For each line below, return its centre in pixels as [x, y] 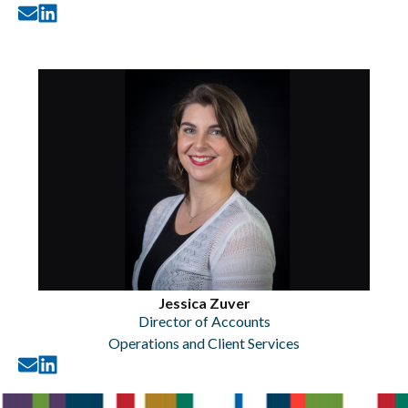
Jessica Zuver [204, 303]
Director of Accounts [204, 321]
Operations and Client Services [204, 343]
